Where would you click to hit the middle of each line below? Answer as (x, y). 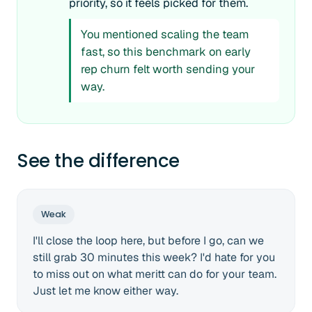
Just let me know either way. (106, 291)
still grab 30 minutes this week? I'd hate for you (154, 257)
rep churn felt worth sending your (168, 69)
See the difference (98, 161)
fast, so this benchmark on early (166, 52)
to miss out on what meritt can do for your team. (155, 274)
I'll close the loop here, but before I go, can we (148, 241)
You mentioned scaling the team (165, 34)
